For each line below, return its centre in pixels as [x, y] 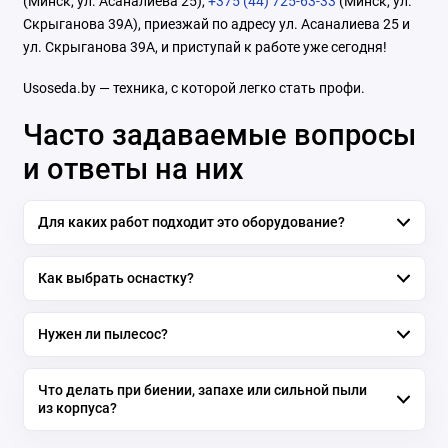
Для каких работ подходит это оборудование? [191, 222]
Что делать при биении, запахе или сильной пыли [202, 390]
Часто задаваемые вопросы [219, 134]
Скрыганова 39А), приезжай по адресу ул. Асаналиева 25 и [216, 23]
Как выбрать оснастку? [115, 278]
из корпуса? [77, 408]
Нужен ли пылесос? [102, 334]
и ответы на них [133, 168]
